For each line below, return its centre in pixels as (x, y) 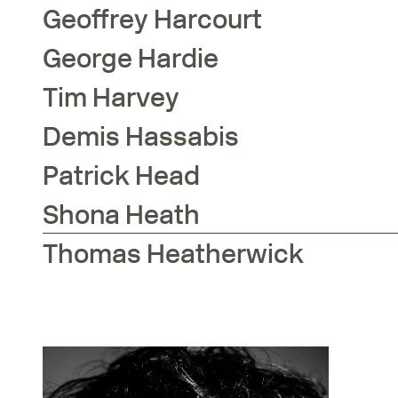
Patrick (89, 175)
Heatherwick (225, 254)
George (90, 58)
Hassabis (182, 136)
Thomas (95, 254)
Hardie (178, 58)
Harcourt (208, 19)
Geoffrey (98, 19)
